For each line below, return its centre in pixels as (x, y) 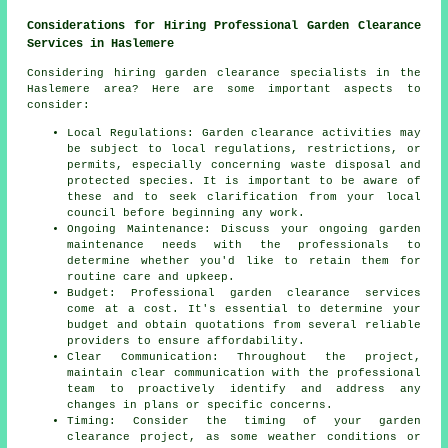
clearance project (128, 437)
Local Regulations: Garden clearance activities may (244, 133)
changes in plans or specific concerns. (200, 405)
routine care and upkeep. (151, 277)
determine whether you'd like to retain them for (244, 261)
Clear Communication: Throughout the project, (244, 357)
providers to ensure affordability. (186, 341)
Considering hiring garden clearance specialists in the (224, 73)
